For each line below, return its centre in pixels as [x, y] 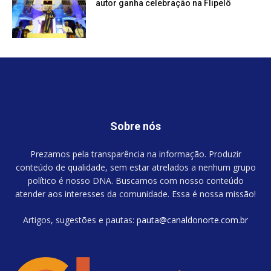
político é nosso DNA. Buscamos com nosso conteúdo [135, 180]
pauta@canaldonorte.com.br [192, 220]
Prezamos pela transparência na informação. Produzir [135, 154]
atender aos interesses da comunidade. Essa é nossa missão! [135, 194]
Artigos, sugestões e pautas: [80, 220]
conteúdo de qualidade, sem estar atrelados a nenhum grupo [135, 167]
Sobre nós [135, 126]
